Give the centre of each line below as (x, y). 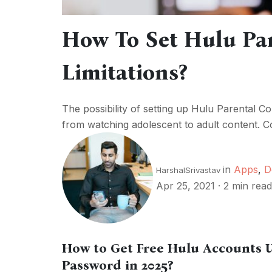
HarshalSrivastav (188, 170)
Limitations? (124, 72)
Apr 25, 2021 (187, 186)
